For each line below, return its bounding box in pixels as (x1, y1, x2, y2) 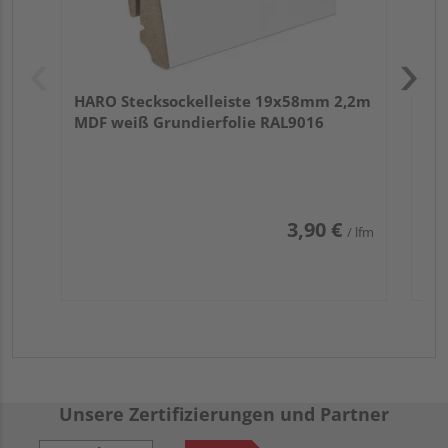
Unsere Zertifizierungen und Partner (59, 402, 389, 427)
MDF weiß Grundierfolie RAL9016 (74, 112, 324, 133)
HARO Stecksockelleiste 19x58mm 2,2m (74, 91, 371, 112)
